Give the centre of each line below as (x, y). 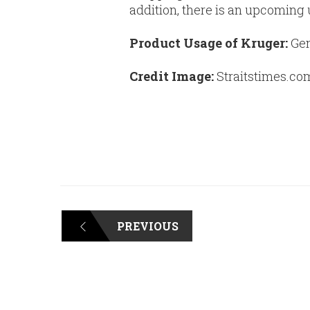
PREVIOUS (148, 226)
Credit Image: (172, 76)
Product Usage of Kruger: (210, 43)
